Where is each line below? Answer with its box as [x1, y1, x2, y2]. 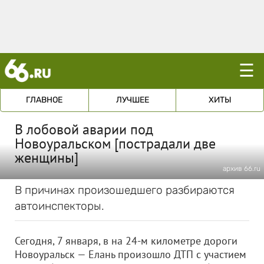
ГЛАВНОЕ [26, 95, 63, 105]
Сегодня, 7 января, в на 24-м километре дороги [15, 234, 237, 247]
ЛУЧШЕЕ [115, 95, 149, 105]
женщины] [15, 148, 78, 167]
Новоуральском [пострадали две [15, 134, 216, 153]
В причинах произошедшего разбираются [15, 183, 235, 197]
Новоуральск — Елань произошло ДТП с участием [15, 247, 246, 261]
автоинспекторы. [15, 199, 104, 213]
